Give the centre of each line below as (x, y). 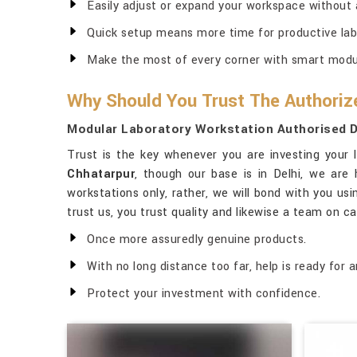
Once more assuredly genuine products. (197, 239)
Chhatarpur (101, 174)
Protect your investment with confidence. (204, 294)
